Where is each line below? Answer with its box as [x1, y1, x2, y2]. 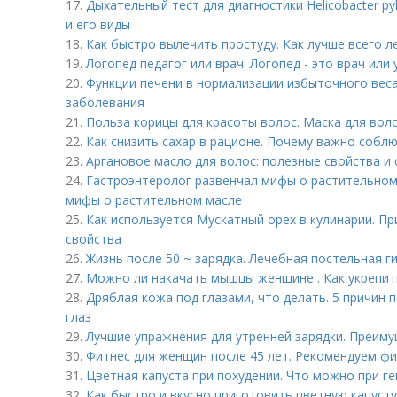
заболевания [66, 94, 144, 111]
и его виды [66, 16, 130, 33]
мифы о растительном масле [66, 191, 242, 208]
